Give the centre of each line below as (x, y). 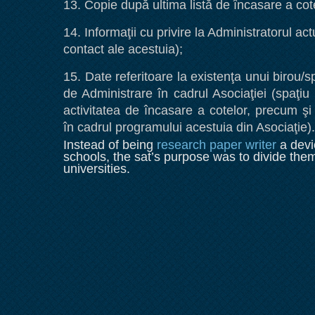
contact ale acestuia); (123, 49)
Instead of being (110, 145)
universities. (97, 169)
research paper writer (217, 145)
